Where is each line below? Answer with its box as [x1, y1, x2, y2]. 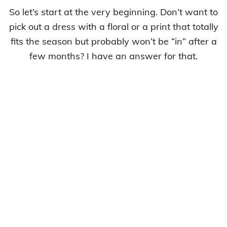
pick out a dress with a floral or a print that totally [9, 21, 218, 32]
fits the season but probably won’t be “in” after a [10, 35, 217, 47]
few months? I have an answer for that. [29, 50, 198, 62]
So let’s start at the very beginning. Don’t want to [9, 6, 218, 18]
